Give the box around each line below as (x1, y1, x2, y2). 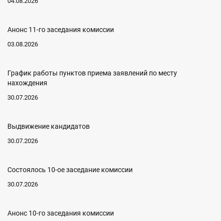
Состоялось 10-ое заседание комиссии (7, 166, 133, 174)
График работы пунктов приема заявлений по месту (7, 69, 177, 77)
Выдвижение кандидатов (7, 122, 90, 131)
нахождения (7, 79, 47, 87)
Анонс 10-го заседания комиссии (7, 209, 114, 218)
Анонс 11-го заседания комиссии (7, 26, 114, 34)
